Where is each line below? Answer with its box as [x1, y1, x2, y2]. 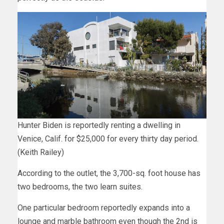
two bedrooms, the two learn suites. [17, 181, 144, 191]
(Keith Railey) [17, 147, 64, 157]
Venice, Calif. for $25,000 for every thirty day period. [17, 133, 198, 143]
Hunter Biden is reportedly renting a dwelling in [17, 120, 180, 130]
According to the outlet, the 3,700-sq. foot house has [17, 168, 200, 178]
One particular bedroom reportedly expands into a [17, 202, 190, 212]
